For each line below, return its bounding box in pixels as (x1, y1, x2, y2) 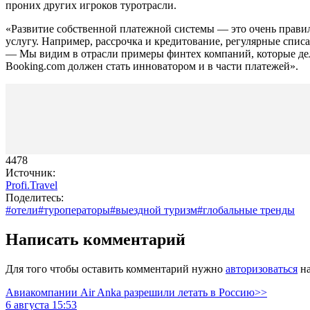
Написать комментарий (6, 230, 185, 248)
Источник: (6, 166, 55, 179)
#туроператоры (38, 203, 110, 216)
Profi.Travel (6, 179, 57, 191)
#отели (6, 203, 38, 216)
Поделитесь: (6, 191, 64, 203)
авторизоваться (226, 262, 298, 275)
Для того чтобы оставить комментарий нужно (6, 262, 226, 275)
